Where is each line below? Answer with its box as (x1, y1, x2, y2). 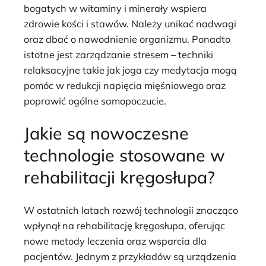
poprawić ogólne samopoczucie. (24, 94, 166, 107)
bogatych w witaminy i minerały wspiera (24, 2, 207, 14)
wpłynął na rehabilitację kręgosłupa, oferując (24, 220, 225, 232)
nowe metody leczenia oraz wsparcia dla (24, 235, 207, 248)
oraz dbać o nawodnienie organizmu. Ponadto (24, 33, 230, 45)
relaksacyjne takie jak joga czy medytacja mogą (24, 64, 237, 76)
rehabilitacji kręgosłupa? (24, 166, 215, 188)
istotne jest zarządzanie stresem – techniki (24, 48, 213, 61)
